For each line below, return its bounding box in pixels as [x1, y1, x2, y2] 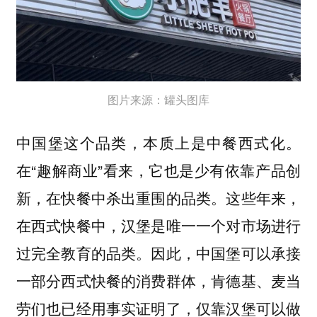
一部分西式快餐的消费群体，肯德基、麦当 [16, 270, 301, 292]
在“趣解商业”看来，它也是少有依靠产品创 [16, 159, 301, 181]
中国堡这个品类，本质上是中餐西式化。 [16, 132, 301, 154]
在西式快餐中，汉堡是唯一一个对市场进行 [16, 214, 301, 236]
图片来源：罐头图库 [108, 91, 209, 108]
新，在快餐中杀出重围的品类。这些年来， [16, 187, 301, 209]
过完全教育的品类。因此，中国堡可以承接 [16, 242, 301, 264]
